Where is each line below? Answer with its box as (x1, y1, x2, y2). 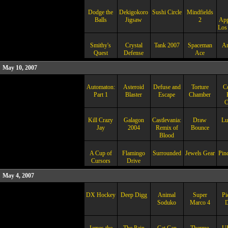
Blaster (125, 91, 142, 98)
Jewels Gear (185, 150, 215, 157)
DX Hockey (85, 191, 116, 198)
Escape (158, 91, 175, 98)
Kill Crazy (88, 117, 113, 124)
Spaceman (187, 42, 212, 49)
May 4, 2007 (3, 172, 34, 179)
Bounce (190, 124, 209, 131)
